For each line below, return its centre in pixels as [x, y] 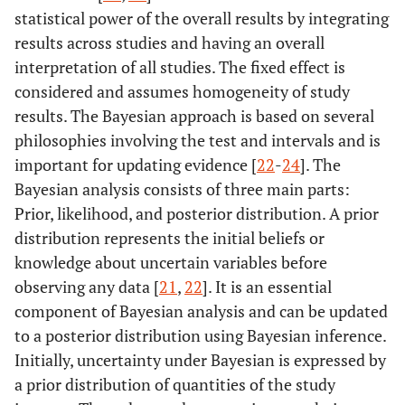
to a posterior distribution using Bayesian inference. [200, 335]
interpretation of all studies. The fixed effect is [180, 66]
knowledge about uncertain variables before [171, 262]
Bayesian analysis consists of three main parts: [182, 188]
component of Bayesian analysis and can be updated [201, 311]
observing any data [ [87, 286]
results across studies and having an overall [170, 42]
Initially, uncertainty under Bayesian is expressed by [200, 359]
